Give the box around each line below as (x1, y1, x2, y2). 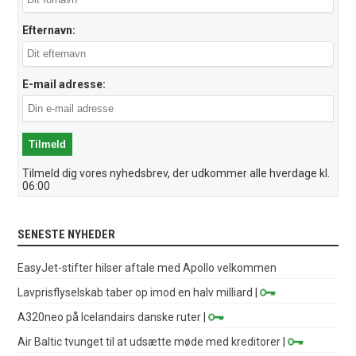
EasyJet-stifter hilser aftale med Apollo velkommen (17, 261, 277, 274)
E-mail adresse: (22, 77, 106, 91)
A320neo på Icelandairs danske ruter (17, 310, 202, 323)
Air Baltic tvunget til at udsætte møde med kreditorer (17, 335, 281, 348)
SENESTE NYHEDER (17, 226, 116, 242)
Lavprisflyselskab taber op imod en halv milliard (17, 285, 253, 299)
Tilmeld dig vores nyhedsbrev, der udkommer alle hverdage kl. (22, 166, 331, 180)
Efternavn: (22, 23, 76, 37)
